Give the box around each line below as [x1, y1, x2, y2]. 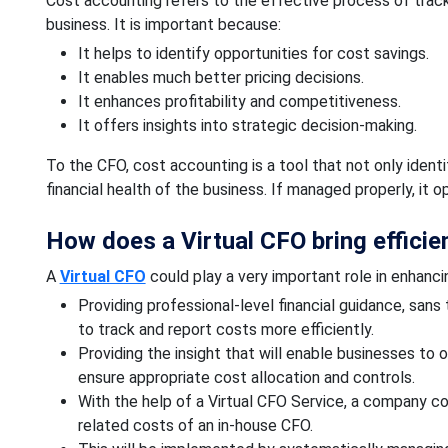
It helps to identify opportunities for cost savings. [77, 43, 429, 63]
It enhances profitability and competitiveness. [77, 91, 401, 111]
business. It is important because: [45, 14, 281, 34]
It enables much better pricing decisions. [77, 67, 364, 87]
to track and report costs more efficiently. [77, 319, 374, 339]
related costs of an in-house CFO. [77, 415, 313, 435]
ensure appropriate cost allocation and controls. [77, 367, 415, 387]
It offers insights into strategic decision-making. [77, 115, 417, 135]
